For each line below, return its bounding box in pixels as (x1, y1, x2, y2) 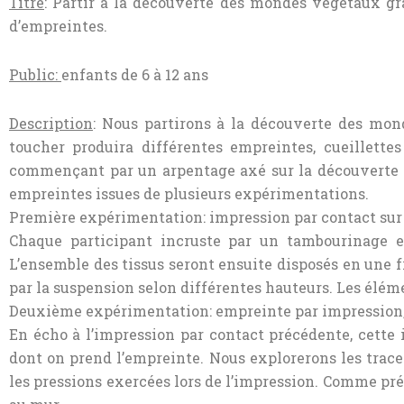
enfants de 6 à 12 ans (61, 65, 208, 85)
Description (9, 114, 93, 133)
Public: (9, 65, 61, 85)
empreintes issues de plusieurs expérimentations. (9, 184, 369, 204)
